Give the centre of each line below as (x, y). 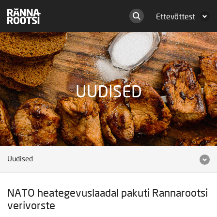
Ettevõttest (176, 17)
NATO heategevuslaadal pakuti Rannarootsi (108, 194)
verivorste (31, 206)
